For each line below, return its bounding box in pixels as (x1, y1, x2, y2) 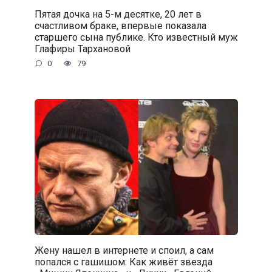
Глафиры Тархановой (34, 42, 131, 55)
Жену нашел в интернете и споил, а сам (34, 244, 214, 256)
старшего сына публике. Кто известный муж (34, 31, 238, 43)
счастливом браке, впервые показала (34, 19, 206, 32)
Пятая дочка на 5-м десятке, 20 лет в (34, 8, 202, 20)
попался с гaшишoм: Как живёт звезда (34, 256, 212, 268)
